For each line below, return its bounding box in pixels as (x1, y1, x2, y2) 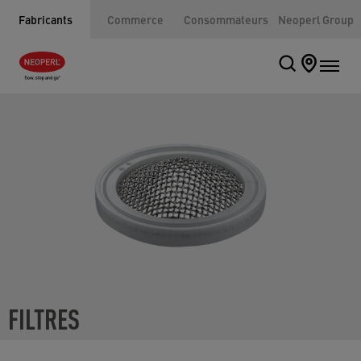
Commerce (107, 11, 164, 27)
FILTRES (8, 299, 80, 336)
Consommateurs (183, 11, 268, 27)
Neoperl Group (278, 11, 354, 27)
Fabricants (18, 11, 73, 27)
